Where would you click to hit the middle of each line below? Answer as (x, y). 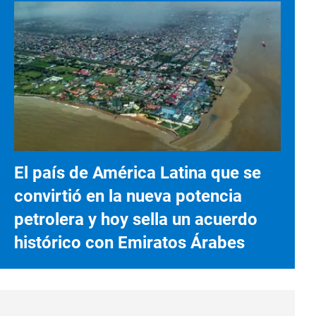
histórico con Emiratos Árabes (129, 242)
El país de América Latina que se (138, 172)
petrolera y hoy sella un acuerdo (136, 219)
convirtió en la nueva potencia (128, 196)
